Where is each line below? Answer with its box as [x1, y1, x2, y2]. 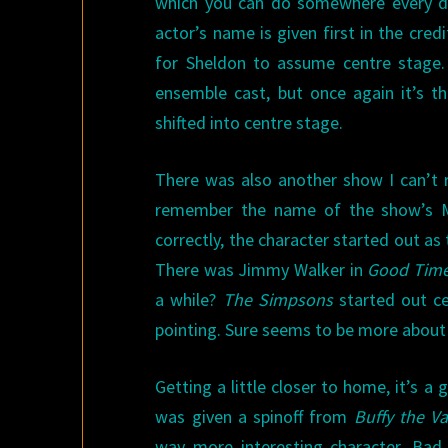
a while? [155, 288, 223, 311]
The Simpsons [222, 288, 333, 311]
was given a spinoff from [155, 405, 354, 428]
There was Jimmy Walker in [155, 258, 368, 281]
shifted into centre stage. [155, 111, 344, 134]
